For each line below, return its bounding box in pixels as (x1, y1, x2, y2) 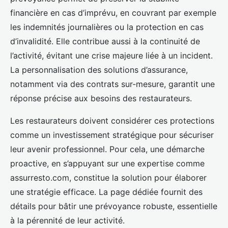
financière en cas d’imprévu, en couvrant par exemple (10, 8, 216, 18)
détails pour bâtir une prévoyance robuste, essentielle (10, 201, 217, 212)
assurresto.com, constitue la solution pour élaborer (10, 173, 207, 183)
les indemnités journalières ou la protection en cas (10, 22, 204, 33)
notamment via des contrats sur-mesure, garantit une (10, 79, 215, 90)
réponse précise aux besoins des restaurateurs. (10, 93, 192, 104)
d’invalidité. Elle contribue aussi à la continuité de (10, 36, 200, 47)
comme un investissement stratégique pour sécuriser (10, 130, 214, 140)
